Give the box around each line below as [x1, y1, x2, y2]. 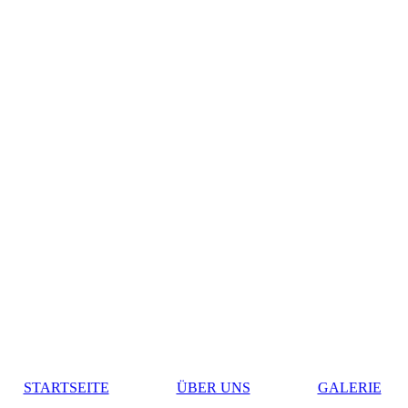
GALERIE [317, 380, 382, 396]
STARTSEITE [23, 380, 109, 396]
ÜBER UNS [176, 380, 250, 396]
